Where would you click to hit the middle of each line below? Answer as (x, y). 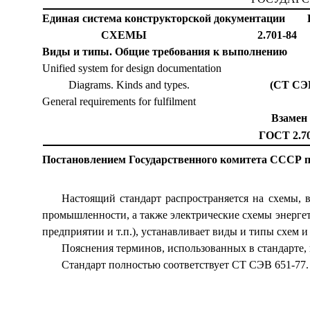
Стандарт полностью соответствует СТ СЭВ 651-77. (185, 265)
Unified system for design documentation (131, 68)
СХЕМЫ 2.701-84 (199, 35)
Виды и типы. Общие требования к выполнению (164, 52)
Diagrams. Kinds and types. (169, 85)
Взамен (289, 118)
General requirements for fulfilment (119, 101)
